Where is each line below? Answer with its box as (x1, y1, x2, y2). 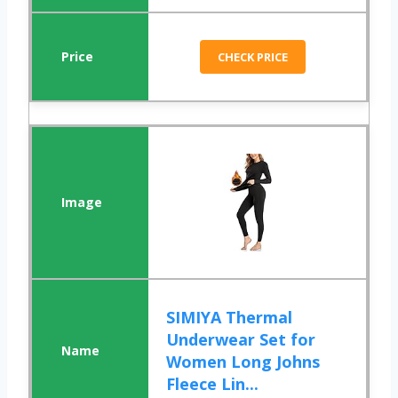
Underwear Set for (166, 329, 316, 351)
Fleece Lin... (166, 373, 259, 395)
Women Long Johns (166, 351, 321, 373)
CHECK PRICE (218, 49, 289, 66)
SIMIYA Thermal (166, 306, 293, 329)
